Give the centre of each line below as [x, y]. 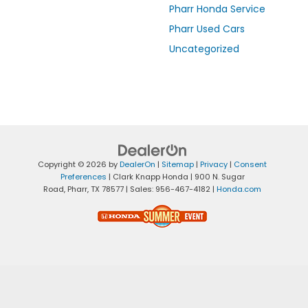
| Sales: [140, 189]
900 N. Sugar [218, 177]
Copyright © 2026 [73, 165]
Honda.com [239, 189]
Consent [250, 165]
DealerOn [137, 165]
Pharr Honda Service [217, 9]
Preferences [83, 177]
